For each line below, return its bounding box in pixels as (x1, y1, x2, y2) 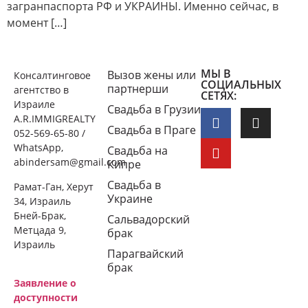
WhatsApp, (14, 141, 63, 155)
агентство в (14, 83, 69, 97)
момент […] (7, 15, 67, 30)
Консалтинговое (14, 69, 91, 82)
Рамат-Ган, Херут (14, 179, 93, 193)
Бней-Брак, (14, 208, 66, 222)
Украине (107, 191, 153, 207)
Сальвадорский (107, 212, 190, 228)
